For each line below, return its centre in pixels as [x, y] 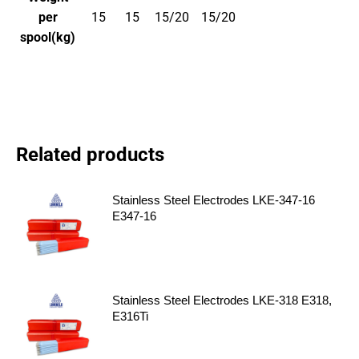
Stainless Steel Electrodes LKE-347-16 [214, 200]
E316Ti [130, 316]
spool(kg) [48, 37]
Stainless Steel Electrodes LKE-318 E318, [222, 300]
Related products [90, 155]
